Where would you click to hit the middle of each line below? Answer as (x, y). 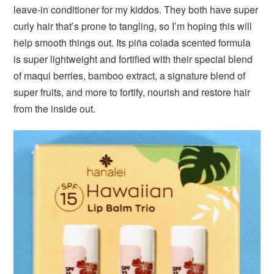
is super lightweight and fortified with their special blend (133, 59)
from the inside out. (55, 108)
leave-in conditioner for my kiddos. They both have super (136, 9)
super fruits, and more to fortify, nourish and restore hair (132, 92)
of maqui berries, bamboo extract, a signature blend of (130, 75)
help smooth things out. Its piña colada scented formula (132, 42)
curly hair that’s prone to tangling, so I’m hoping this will (133, 26)
